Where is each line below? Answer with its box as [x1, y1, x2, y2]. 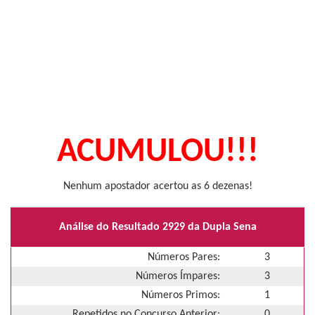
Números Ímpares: [136, 270, 220, 282]
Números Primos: [141, 290, 220, 302]
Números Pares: [148, 251, 220, 263]
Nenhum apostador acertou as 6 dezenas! [63, 181, 252, 192]
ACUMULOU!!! [56, 136, 259, 169]
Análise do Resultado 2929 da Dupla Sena [58, 221, 257, 233]
